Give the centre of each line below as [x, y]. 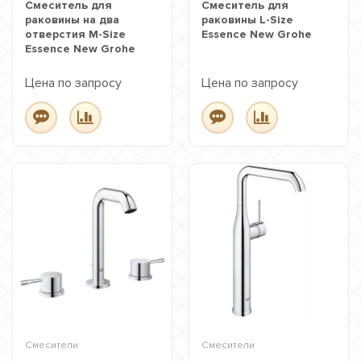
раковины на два [72, 20]
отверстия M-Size [75, 34]
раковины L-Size [247, 20]
